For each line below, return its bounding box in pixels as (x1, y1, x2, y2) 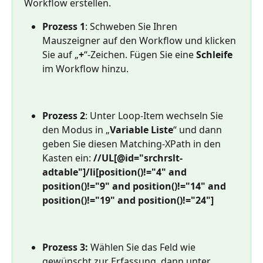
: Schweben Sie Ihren (85, 19, 180, 33)
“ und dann (173, 123, 224, 136)
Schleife (196, 48, 232, 61)
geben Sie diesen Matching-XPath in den (42, 137, 223, 150)
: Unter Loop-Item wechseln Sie (85, 109, 225, 122)
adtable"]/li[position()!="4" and (42, 165, 189, 178)
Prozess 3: (42, 240, 88, 254)
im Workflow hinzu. (42, 62, 129, 75)
